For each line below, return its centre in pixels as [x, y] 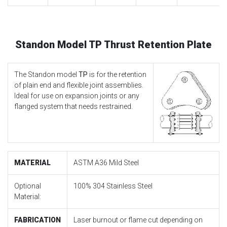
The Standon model [46, 75]
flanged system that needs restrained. [73, 107]
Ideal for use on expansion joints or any [77, 96]
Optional [28, 186]
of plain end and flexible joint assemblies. [79, 85]
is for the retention [117, 75]
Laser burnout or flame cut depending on [138, 220]
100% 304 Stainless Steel [113, 186]
